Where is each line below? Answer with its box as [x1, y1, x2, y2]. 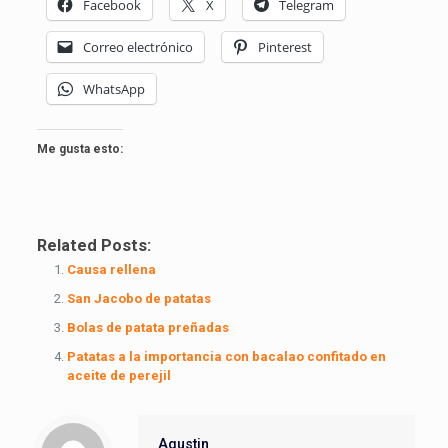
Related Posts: [36, 235, 151, 255]
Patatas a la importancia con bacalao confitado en [66, 348, 386, 364]
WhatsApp [82, 79, 145, 98]
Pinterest [257, 37, 312, 56]
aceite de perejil [66, 367, 171, 383]
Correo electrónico [82, 37, 193, 56]
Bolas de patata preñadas [66, 319, 229, 335]
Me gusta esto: [36, 141, 123, 156]
